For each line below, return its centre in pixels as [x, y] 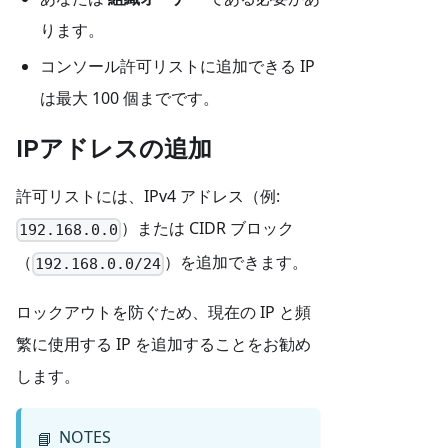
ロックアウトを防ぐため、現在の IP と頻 [163, 311]
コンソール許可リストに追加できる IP [177, 66]
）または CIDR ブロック [208, 228]
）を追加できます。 [236, 262]
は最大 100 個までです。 [129, 98]
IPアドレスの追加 [114, 147]
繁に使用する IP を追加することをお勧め [163, 343]
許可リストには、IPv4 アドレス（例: [148, 196]
